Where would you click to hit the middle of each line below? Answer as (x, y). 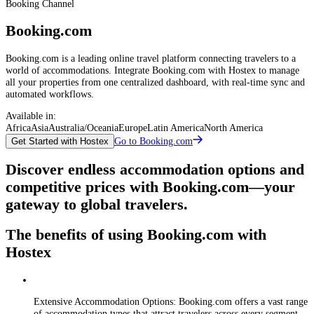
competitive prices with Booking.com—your (150, 187)
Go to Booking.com (153, 141)
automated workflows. (50, 94)
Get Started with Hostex (60, 142)
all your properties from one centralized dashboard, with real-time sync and (155, 82)
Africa (18, 128)
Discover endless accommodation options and (155, 169)
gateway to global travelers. (97, 204)
